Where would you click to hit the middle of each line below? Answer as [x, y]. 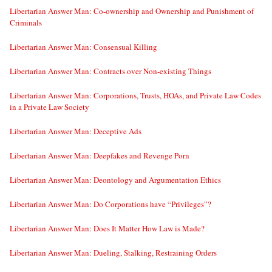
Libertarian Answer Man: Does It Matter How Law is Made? [107, 229]
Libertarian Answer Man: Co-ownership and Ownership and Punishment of [132, 11]
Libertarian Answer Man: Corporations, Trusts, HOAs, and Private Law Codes [135, 96]
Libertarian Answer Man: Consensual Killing [83, 47]
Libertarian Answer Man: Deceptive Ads [76, 131]
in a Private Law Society [49, 107]
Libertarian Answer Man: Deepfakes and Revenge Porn [100, 156]
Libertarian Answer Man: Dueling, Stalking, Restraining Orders [113, 253]
